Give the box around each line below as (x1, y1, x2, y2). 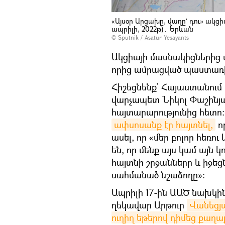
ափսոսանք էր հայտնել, (114, 119, 213, 131)
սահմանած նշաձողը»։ (111, 169, 205, 181)
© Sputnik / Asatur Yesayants (111, 33, 189, 42)
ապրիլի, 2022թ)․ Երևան (111, 24, 193, 34)
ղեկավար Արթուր (111, 199, 187, 211)
